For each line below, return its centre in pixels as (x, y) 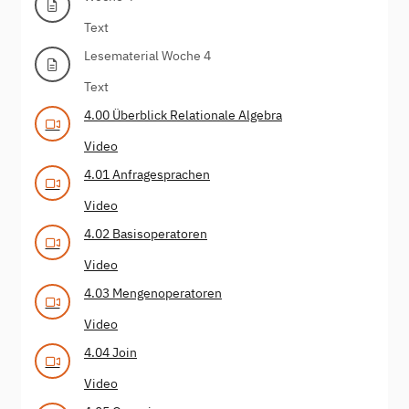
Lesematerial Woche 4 (147, 55)
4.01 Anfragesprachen (147, 174)
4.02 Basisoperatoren (146, 233)
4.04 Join (110, 352)
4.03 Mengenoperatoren (153, 293)
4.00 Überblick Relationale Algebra (183, 115)
